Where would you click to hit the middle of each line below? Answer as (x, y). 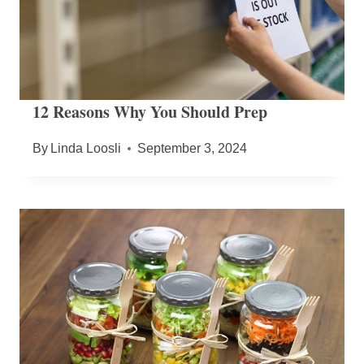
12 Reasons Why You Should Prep (150, 111)
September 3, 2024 (193, 148)
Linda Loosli (86, 148)
